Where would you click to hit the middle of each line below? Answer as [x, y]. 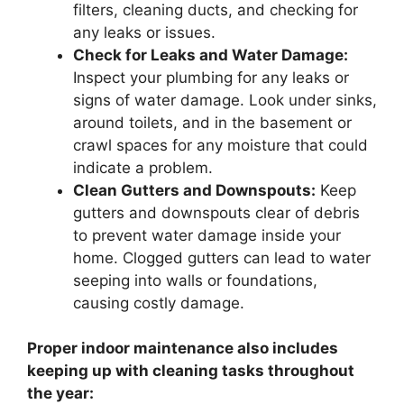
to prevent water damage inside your [207, 235]
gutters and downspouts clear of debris [216, 212]
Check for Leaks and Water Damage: [211, 55]
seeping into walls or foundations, [195, 280]
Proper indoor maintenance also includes [183, 348]
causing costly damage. [159, 303]
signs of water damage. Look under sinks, [225, 100]
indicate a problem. [143, 167]
